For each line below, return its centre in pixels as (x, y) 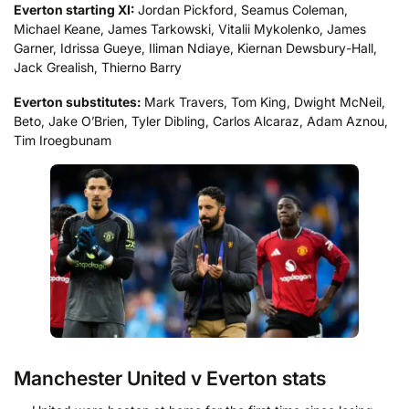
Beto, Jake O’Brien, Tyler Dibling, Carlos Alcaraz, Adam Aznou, (201, 121)
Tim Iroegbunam (63, 140)
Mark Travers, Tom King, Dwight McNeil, (263, 101)
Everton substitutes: (77, 101)
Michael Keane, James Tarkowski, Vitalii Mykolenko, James (190, 29)
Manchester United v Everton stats (170, 378)
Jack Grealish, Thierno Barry (98, 68)
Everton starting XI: (74, 10)
